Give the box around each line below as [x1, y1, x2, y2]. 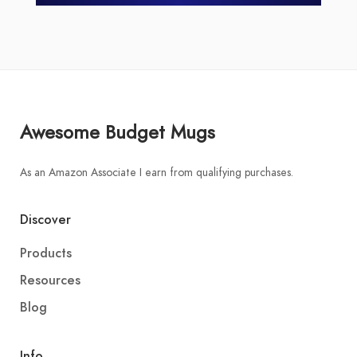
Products [20, 245, 72, 263]
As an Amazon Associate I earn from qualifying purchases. [20, 165, 293, 181]
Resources [20, 272, 80, 290]
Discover [20, 211, 71, 229]
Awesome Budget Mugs [20, 119, 215, 146]
